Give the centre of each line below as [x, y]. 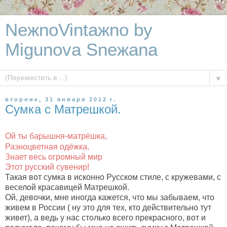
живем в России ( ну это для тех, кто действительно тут [108, 207]
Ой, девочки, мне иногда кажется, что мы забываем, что [110, 197]
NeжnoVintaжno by [79, 30]
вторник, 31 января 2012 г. [61, 99]
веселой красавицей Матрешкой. [68, 187]
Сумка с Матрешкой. [63, 109]
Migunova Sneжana [81, 50]
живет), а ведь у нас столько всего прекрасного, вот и [105, 217]
